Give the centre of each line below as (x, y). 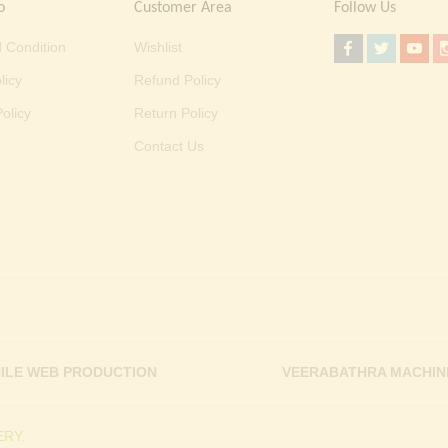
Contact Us (169, 146)
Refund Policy (178, 80)
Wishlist (158, 47)
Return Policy (176, 113)
